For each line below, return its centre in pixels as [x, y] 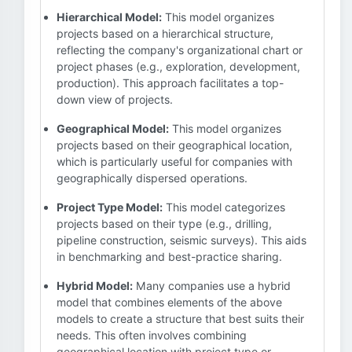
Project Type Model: [110, 207]
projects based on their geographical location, [174, 145]
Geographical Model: [113, 128]
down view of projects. [115, 99]
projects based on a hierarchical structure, [165, 33]
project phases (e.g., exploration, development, [178, 66]
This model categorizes [224, 207]
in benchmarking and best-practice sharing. [169, 257]
